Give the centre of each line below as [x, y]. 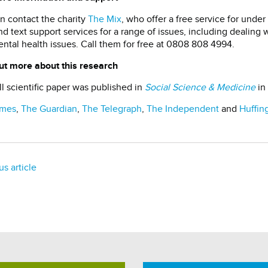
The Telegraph [112, 109]
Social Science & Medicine [200, 88]
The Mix [105, 20]
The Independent [183, 109]
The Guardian [49, 109]
